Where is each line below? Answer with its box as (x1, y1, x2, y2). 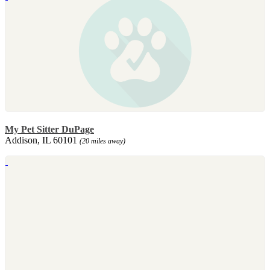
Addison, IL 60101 (5, 134, 80, 145)
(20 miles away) (80, 136, 125, 145)
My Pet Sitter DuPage (5, 124, 94, 134)
